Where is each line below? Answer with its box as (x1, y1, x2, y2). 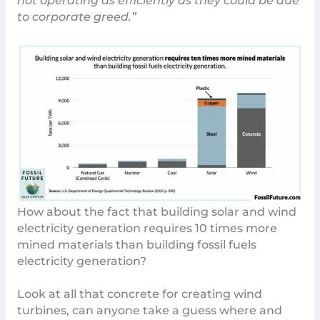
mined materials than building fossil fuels (16, 238, 256, 252)
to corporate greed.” (16, 9, 136, 24)
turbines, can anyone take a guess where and (16, 304, 282, 318)
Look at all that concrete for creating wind (16, 287, 262, 301)
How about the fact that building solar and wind (16, 205, 296, 219)
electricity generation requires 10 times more (16, 221, 277, 236)
